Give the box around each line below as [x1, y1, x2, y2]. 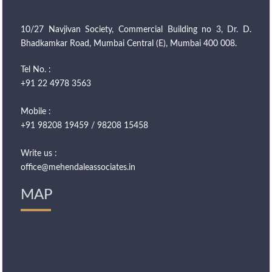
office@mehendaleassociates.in [21, 163, 135, 172]
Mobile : [21, 107, 51, 116]
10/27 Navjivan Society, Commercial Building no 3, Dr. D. [21, 25, 251, 34]
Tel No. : [21, 66, 51, 74]
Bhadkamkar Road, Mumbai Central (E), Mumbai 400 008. [21, 39, 237, 48]
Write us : [21, 149, 57, 158]
